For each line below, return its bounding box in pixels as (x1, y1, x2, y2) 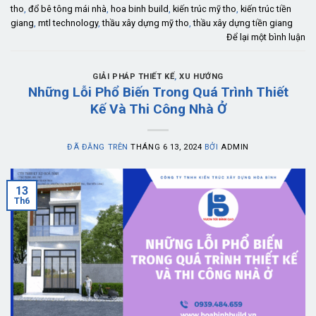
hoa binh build (111, 4, 169, 15)
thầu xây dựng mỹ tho (102, 18, 189, 29)
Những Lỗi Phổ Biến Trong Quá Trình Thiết (28, 84, 288, 101)
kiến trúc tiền (241, 4, 291, 15)
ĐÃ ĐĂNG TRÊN (67, 142, 131, 152)
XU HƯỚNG (179, 71, 224, 81)
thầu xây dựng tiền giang (193, 18, 293, 29)
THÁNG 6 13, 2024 (130, 142, 202, 152)
